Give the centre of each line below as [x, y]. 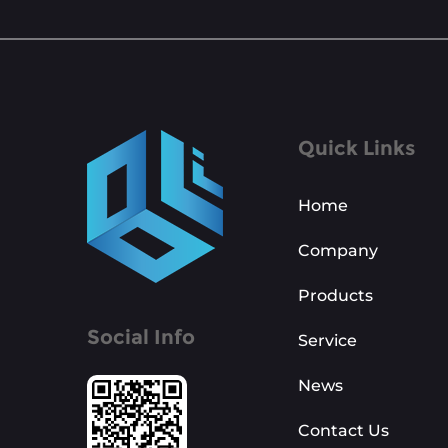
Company [338, 250]
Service [327, 340]
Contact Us [343, 430]
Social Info [141, 336]
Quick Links [356, 147]
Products [335, 295]
